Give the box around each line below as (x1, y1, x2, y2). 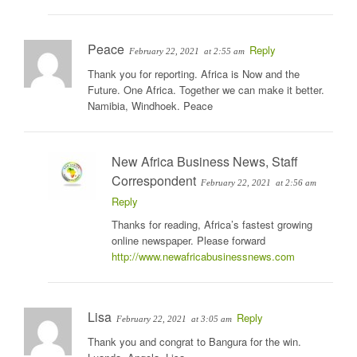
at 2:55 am (204, 46, 245, 57)
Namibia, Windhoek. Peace (88, 98, 213, 114)
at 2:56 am (276, 178, 316, 188)
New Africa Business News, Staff (112, 152, 298, 171)
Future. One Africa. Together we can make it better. (88, 82, 324, 98)
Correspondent (112, 171, 196, 190)
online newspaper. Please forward (112, 233, 265, 249)
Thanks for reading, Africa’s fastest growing (112, 217, 312, 233)
